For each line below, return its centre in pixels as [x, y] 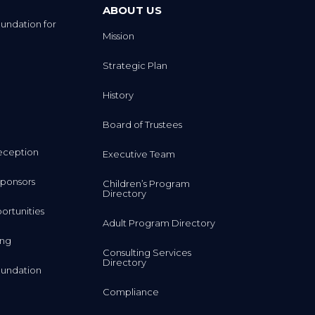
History [118, 95]
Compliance [130, 291]
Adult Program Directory [159, 223]
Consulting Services [147, 252]
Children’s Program [146, 183]
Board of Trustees [142, 124]
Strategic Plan [135, 65]
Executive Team [139, 154]
